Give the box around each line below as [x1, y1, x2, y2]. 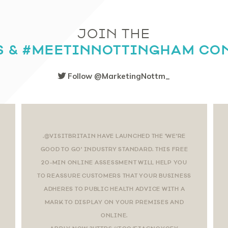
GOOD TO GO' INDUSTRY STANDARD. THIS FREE [40, 145, 188, 153]
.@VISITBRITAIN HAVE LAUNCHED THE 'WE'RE [42, 132, 186, 139]
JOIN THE [77, 25, 151, 42]
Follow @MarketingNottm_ [66, 71, 170, 81]
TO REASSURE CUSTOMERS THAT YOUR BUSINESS [37, 172, 191, 179]
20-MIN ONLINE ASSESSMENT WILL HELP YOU [41, 158, 187, 166]
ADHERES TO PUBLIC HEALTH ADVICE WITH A [43, 185, 185, 192]
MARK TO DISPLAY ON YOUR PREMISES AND [44, 198, 184, 206]
